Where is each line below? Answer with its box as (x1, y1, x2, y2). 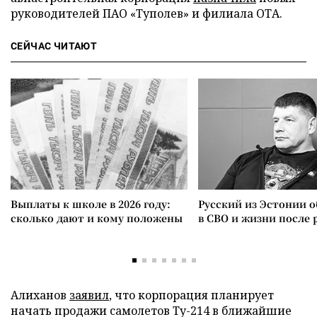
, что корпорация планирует (109, 287, 274, 303)
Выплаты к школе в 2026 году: (11, 197, 171, 211)
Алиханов (11, 287, 69, 303)
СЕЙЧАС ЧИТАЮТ (11, 40, 98, 52)
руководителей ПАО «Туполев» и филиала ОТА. (11, 6, 282, 21)
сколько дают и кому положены (11, 211, 183, 225)
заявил (69, 287, 109, 303)
